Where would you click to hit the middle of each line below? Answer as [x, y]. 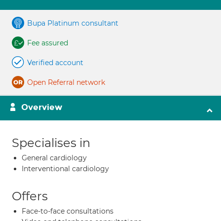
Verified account [55, 63]
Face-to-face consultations [68, 211]
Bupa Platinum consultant [73, 23]
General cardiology [54, 158]
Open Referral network [66, 82]
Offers [30, 196]
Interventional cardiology [65, 169]
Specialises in [51, 143]
